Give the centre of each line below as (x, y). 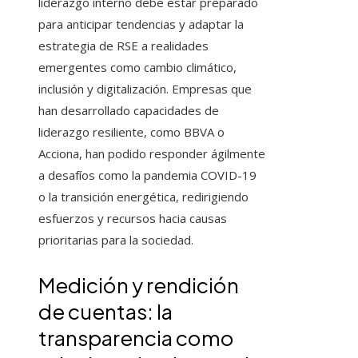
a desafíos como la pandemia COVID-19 (147, 175)
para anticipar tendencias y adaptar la (141, 24)
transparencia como (136, 338)
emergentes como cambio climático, (137, 68)
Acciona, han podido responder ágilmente (152, 154)
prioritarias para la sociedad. (116, 240)
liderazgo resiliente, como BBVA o (131, 132)
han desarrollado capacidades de (129, 111)
